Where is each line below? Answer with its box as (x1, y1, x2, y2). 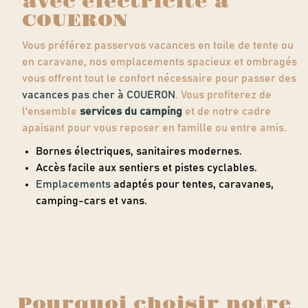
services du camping (80, 105, 183, 117)
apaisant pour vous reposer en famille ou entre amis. (22, 122, 287, 133)
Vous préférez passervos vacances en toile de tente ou (22, 39, 294, 51)
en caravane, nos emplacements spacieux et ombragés (22, 56, 298, 67)
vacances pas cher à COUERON (22, 89, 176, 100)
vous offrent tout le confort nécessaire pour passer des (22, 72, 297, 84)
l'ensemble (22, 105, 80, 117)
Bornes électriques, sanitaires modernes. (36, 145, 243, 157)
